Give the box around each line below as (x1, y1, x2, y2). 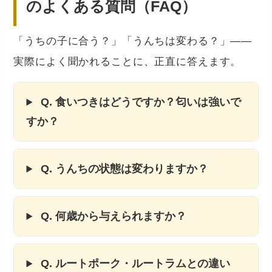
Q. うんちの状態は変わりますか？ (38, 163, 209, 175)
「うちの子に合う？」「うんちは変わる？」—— (13, 35, 253, 47)
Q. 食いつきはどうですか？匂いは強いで (38, 96, 242, 109)
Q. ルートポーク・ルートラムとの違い (38, 257, 231, 270)
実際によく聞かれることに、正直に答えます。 (13, 56, 242, 68)
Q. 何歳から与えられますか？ (38, 210, 187, 223)
